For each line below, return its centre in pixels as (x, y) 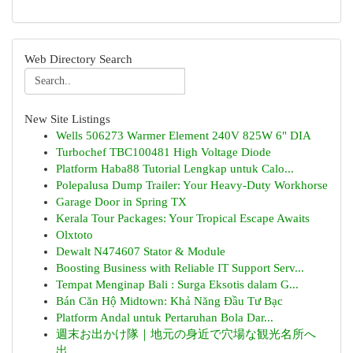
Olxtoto (74, 235)
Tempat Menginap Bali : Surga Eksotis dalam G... (177, 284)
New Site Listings (67, 119)
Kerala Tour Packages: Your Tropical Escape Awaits (183, 218)
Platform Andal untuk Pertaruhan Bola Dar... (165, 318)
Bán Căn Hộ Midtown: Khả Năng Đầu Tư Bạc (169, 301)
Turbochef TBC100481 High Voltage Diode (163, 152)
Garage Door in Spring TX (121, 202)
